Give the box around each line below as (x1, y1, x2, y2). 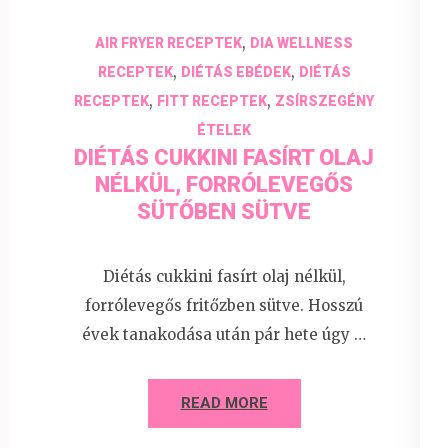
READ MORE (180, 394, 268, 413)
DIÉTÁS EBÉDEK (180, 63, 291, 80)
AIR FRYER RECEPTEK (95, 34, 242, 51)
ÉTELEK (197, 121, 251, 138)
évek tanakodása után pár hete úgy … (82, 325, 366, 345)
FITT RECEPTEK (157, 92, 267, 109)
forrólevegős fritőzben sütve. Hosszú (85, 296, 363, 316)
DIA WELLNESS (250, 34, 353, 51)
